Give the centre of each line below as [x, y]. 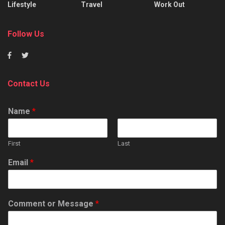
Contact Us [29, 84]
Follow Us [26, 34]
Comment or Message [52, 204]
